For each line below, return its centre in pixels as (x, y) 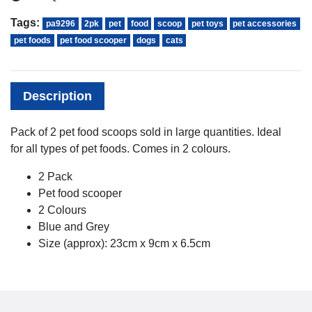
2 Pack (55, 176)
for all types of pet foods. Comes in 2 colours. (120, 148)
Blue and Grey (74, 226)
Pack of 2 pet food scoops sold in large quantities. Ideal (146, 132)
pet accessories (265, 23)
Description (57, 96)
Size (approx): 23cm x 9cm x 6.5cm (124, 243)
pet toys (207, 23)
